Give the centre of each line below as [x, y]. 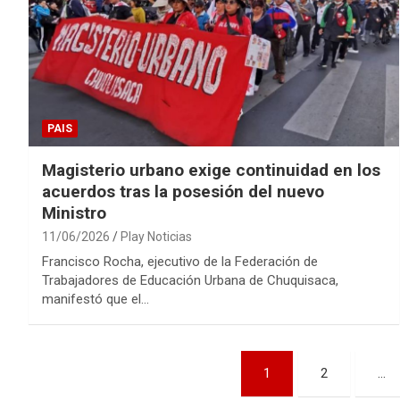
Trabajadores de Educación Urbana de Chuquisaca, [190, 280]
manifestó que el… [96, 299]
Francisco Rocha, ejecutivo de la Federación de [180, 261]
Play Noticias [156, 236]
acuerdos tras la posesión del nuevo [183, 191]
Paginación [99, 367]
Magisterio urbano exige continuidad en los [211, 170]
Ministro [74, 212]
